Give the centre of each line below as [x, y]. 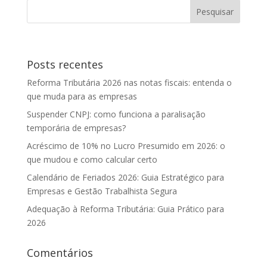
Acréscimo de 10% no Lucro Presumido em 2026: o [126, 146]
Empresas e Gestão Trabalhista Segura [102, 191]
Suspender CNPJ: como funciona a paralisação [116, 114]
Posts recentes [65, 64]
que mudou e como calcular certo [92, 159]
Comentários [60, 253]
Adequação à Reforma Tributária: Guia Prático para [125, 209]
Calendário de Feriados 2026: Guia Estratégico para [125, 177]
